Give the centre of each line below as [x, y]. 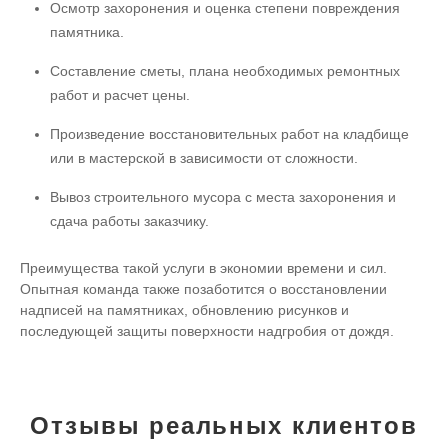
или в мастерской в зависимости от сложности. [204, 157]
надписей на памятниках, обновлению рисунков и [185, 309]
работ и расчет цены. [120, 94]
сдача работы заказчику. [130, 220]
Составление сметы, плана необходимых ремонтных [225, 70]
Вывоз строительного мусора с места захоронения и [223, 196]
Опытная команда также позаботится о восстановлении [204, 288]
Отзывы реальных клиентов [224, 425]
